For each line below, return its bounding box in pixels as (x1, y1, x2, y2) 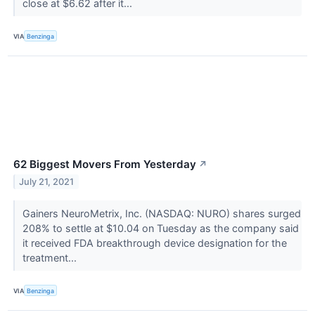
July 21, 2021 (19, 176, 75, 188)
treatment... (22, 252, 79, 264)
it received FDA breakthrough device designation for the (22, 237, 287, 250)
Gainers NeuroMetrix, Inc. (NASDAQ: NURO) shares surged (22, 207, 301, 220)
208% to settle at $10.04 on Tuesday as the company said (22, 222, 299, 235)
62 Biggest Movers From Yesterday (13, 157, 196, 172)
